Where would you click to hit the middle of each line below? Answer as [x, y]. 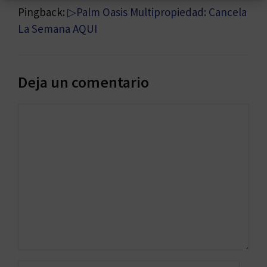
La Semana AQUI [58, 28]
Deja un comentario [83, 82]
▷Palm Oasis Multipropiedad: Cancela [157, 12]
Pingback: [43, 12]
